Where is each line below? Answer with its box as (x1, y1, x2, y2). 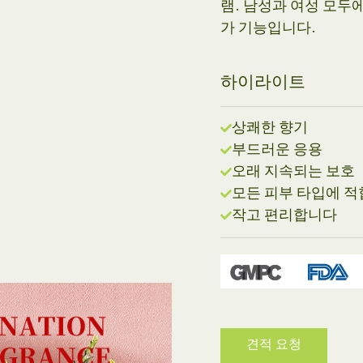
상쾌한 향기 (232, 122, 309, 135)
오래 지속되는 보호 (232, 165, 356, 179)
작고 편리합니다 (232, 209, 338, 223)
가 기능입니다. (220, 22, 317, 36)
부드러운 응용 (232, 143, 323, 157)
